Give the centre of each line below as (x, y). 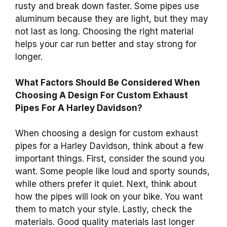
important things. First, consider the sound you (110, 159)
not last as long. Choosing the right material (104, 32)
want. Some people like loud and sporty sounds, (112, 172)
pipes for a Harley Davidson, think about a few (109, 146)
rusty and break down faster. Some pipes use (107, 6)
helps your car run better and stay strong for (106, 44)
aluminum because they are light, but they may (112, 19)
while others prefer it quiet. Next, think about (106, 184)
